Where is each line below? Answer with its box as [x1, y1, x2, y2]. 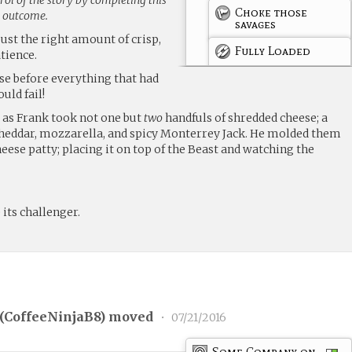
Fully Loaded [235, 42, 311, 58]
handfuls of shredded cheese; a [163, 110, 328, 125]
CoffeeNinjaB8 [4, 309, 101, 325]
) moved [100, 309, 157, 325]
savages [235, 16, 277, 31]
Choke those [235, 4, 308, 20]
